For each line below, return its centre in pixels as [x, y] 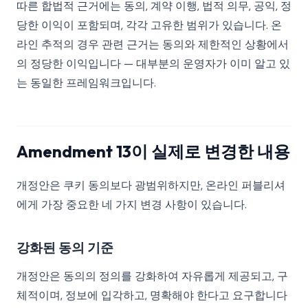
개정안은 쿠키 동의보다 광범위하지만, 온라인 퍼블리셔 [151, 185]
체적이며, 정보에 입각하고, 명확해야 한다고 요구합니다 [152, 295]
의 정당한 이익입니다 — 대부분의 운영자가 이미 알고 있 [153, 64]
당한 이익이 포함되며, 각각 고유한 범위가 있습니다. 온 [149, 25]
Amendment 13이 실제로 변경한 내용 [153, 151]
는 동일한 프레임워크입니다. [86, 83]
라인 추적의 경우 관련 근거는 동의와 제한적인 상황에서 [153, 44]
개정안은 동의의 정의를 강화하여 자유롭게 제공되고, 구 [152, 276]
